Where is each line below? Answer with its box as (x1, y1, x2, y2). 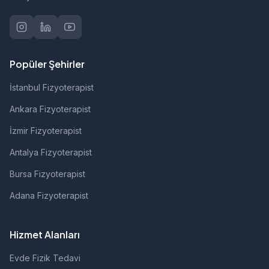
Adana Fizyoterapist (10, 190, 88, 201)
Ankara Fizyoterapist (10, 104, 91, 114)
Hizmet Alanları (10, 228, 80, 241)
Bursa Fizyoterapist (10, 169, 85, 179)
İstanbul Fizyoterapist (10, 82, 94, 92)
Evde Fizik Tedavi (10, 253, 80, 263)
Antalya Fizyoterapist (10, 147, 92, 157)
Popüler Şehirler (10, 58, 85, 70)
